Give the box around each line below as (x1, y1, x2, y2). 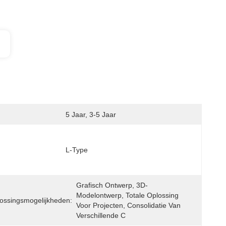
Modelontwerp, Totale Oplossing (76, 191, 179, 199)
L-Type (66, 146, 88, 154)
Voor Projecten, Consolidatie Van (76, 201, 181, 209)
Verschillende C (76, 211, 126, 219)
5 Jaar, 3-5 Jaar (66, 110, 116, 119)
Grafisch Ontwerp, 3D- (76, 181, 148, 189)
